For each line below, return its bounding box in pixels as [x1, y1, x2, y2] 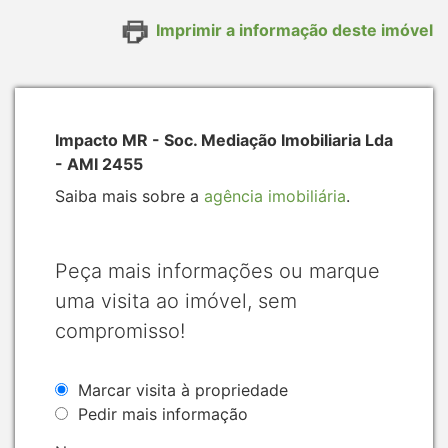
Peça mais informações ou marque [55, 258, 380, 283]
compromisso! [55, 318, 185, 343]
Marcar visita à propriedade [78, 379, 288, 400]
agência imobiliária [204, 185, 346, 206]
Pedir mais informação [78, 403, 248, 424]
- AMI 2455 [55, 153, 143, 174]
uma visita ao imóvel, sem [55, 288, 297, 313]
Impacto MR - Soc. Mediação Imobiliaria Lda [55, 129, 393, 150]
